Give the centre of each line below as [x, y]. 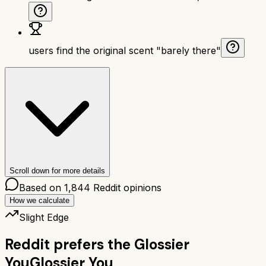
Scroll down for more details [57, 170]
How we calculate [39, 200]
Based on [42, 187]
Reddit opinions [126, 187]
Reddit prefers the [68, 244]
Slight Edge [44, 217]
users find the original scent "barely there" [125, 50]
